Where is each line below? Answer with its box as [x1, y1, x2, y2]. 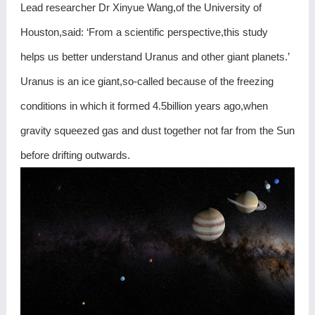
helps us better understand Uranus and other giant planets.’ [20, 51, 290, 63]
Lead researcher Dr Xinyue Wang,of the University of [20, 1, 262, 14]
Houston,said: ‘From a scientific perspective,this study [20, 26, 268, 39]
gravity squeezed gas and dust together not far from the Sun [20, 124, 295, 137]
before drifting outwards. [20, 149, 130, 162]
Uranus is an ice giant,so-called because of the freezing [20, 75, 274, 88]
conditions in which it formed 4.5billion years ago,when [20, 100, 268, 112]
